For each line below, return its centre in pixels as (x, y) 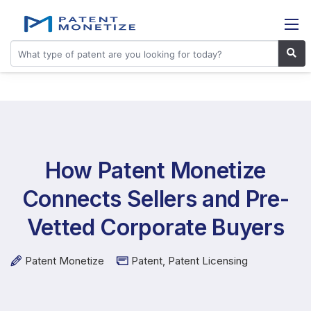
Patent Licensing (208, 261)
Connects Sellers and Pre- (155, 199)
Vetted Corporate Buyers (155, 227)
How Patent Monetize (155, 170)
